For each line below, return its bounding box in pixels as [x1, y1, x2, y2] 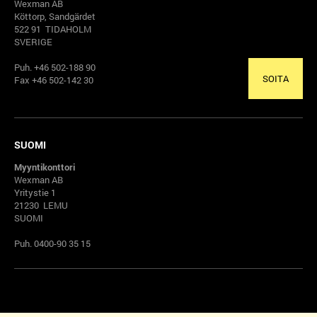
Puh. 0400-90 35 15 [14, 237, 91, 250]
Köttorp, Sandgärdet [14, 10, 96, 23]
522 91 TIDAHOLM [14, 23, 91, 36]
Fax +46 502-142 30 [14, 74, 93, 87]
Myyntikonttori [14, 161, 75, 174]
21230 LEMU [14, 199, 68, 212]
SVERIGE [14, 35, 52, 49]
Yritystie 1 [14, 186, 56, 200]
